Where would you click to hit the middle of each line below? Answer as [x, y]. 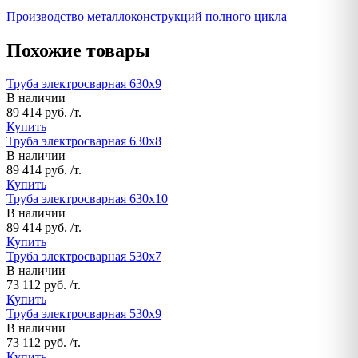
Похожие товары [78, 50]
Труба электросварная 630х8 [84, 141]
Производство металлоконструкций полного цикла [147, 16]
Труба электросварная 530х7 [84, 257]
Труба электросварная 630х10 [87, 199]
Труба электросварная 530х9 [84, 314]
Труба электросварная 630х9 [84, 84]
